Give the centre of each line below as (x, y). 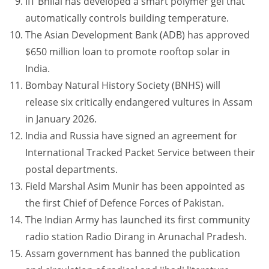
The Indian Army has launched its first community (138, 220)
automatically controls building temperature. (127, 18)
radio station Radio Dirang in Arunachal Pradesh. (136, 237)
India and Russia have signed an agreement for (131, 136)
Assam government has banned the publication (133, 254)
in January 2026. (61, 119)
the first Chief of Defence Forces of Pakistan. (125, 203)
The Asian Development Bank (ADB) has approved (138, 35)
